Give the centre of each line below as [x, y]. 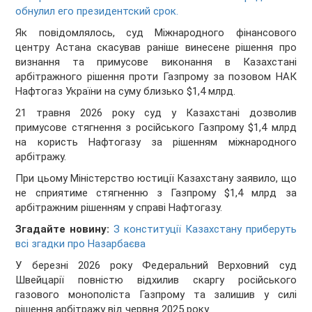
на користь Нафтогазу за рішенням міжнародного [156, 142]
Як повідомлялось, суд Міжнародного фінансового [156, 33]
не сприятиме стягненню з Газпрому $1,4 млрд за [156, 193]
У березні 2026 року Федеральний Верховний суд [156, 266]
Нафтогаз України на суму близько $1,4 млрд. [126, 92]
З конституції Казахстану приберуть [205, 229]
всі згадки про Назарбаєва [81, 244]
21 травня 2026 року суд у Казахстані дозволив [156, 113]
